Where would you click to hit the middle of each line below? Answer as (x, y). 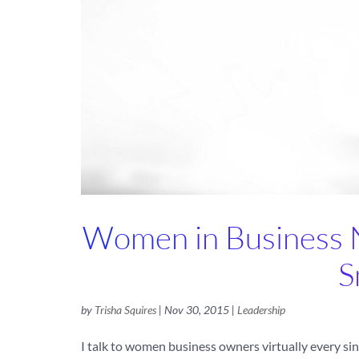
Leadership (261, 309)
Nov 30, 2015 (196, 309)
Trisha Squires (125, 309)
